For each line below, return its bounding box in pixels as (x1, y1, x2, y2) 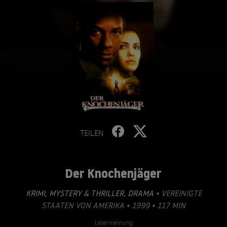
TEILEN (80, 128, 103, 138)
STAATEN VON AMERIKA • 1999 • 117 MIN (42, 200, 185, 210)
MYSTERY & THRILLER (47, 188, 124, 198)
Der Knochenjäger (64, 165, 161, 182)
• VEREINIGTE (153, 188, 202, 198)
